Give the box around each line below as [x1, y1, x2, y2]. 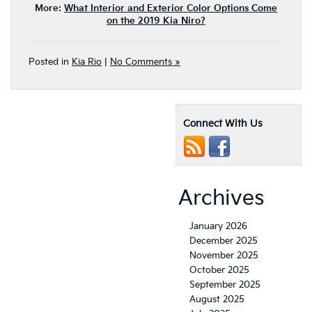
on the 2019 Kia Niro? [107, 15, 205, 27]
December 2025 [189, 235, 258, 247]
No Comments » [110, 56, 180, 68]
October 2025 [189, 265, 249, 276]
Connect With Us [183, 118, 263, 130]
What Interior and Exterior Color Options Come [64, 3, 277, 15]
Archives [178, 186, 264, 212]
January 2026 [189, 221, 247, 233]
